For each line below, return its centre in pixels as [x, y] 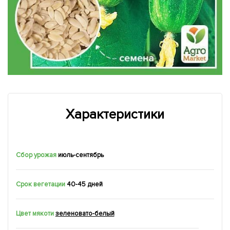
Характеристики [115, 114]
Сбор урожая [36, 155]
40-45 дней [84, 184]
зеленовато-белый [85, 213]
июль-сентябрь [81, 155]
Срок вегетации [41, 184]
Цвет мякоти [35, 213]
